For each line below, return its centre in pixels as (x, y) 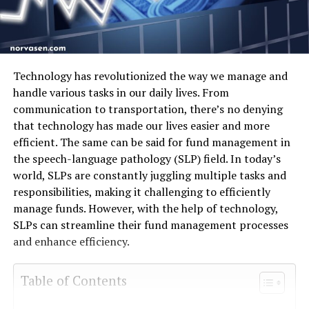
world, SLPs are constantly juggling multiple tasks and (149, 176)
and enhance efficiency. (71, 242)
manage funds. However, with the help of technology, (145, 209)
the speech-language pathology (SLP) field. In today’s (147, 159)
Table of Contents (73, 281)
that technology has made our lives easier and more (141, 126)
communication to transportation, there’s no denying (148, 109)
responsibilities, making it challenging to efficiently (141, 192)
